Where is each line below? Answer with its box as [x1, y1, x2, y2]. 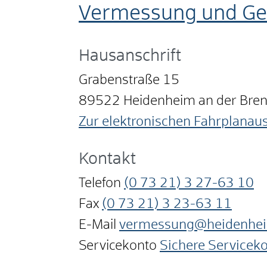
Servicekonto [79, 240, 157, 253]
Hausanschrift [79, 48, 181, 65]
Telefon [79, 177, 121, 191]
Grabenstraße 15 [79, 74, 179, 88]
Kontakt [79, 151, 136, 168]
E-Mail [79, 219, 116, 232]
